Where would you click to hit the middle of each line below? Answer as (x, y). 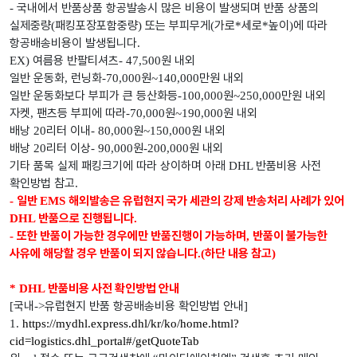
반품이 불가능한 (290, 236)
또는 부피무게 (178, 26)
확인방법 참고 (42, 184)
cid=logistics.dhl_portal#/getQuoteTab (104, 341)
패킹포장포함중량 (96, 26)
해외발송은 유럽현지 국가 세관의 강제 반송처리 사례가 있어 (206, 201)
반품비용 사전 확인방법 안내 (114, 289)
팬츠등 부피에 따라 (81, 114)
